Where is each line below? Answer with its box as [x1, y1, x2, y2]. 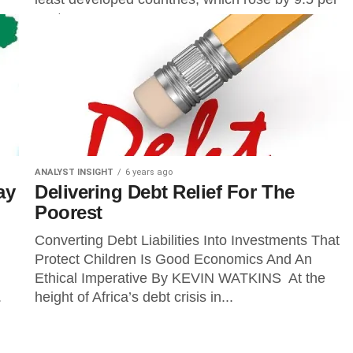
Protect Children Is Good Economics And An [35, 251, 312, 267]
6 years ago [125, 167, 173, 177]
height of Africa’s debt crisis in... [35, 289, 233, 305]
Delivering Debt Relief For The [35, 181, 295, 203]
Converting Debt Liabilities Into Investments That [35, 232, 340, 248]
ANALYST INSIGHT [35, 167, 113, 177]
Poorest [35, 202, 102, 223]
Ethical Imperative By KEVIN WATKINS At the [35, 270, 325, 286]
